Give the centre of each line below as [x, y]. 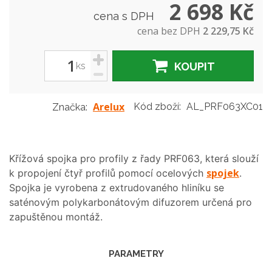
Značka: [70, 107]
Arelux [109, 107]
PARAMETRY [136, 254]
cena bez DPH [170, 31]
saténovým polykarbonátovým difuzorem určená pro [131, 202]
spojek [223, 173]
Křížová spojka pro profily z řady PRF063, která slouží [134, 158]
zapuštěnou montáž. [56, 217]
